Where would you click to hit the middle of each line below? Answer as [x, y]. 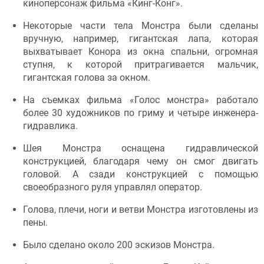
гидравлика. [50, 126]
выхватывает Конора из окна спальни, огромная [140, 52]
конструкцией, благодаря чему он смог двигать [140, 161]
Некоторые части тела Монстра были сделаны [140, 26]
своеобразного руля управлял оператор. [112, 187]
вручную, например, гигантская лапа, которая [140, 39]
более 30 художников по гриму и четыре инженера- [140, 113]
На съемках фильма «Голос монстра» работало [140, 100]
